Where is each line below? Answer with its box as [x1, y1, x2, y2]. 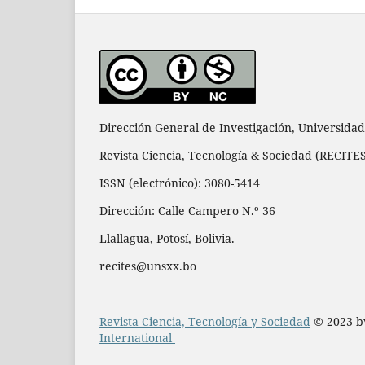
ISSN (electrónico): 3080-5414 [99, 174, 260, 191]
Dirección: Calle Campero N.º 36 [99, 202, 275, 218]
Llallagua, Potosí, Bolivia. [99, 230, 235, 246]
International [99, 329, 175, 345]
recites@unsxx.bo [99, 257, 200, 274]
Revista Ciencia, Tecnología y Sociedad [99, 313, 310, 329]
